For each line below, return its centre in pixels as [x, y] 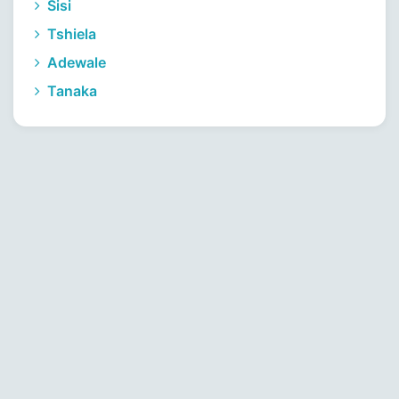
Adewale [75, 62]
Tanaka [70, 91]
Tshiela [70, 34]
